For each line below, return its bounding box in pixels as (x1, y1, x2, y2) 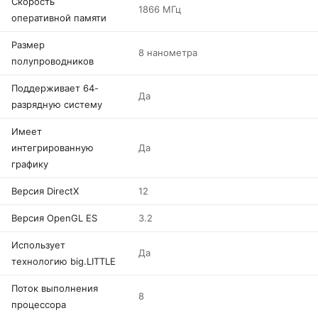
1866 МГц (138, 4, 181, 15)
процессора (11, 299, 66, 310)
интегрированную (11, 142, 94, 153)
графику (11, 158, 48, 170)
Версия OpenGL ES (11, 212, 97, 224)
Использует (11, 239, 65, 251)
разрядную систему (11, 99, 102, 110)
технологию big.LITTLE (11, 256, 116, 267)
